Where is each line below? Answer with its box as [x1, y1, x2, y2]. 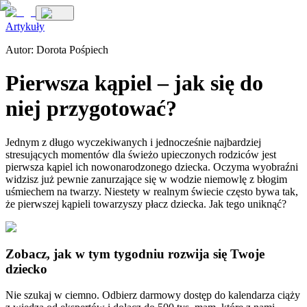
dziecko [5, 261, 47, 276]
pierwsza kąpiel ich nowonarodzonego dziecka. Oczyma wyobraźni [5, 160, 298, 173]
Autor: [5, 44, 36, 56]
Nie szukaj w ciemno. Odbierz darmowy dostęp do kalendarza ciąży [5, 289, 300, 302]
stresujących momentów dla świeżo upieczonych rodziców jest [5, 148, 276, 160]
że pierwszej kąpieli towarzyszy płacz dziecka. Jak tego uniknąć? [5, 197, 286, 210]
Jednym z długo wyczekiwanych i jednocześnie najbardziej [5, 136, 261, 148]
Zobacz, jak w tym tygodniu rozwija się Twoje [5, 246, 265, 261]
